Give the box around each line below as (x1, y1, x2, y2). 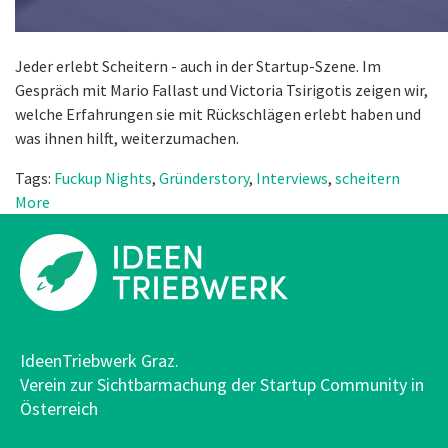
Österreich (20, 396, 98, 420)
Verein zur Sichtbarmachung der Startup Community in (20, 372, 424, 396)
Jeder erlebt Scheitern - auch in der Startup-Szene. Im (15, 55, 381, 76)
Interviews (256, 167, 328, 188)
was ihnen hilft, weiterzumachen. (15, 127, 239, 148)
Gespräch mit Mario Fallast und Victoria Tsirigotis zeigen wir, (15, 79, 428, 100)
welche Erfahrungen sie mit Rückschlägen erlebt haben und (15, 103, 421, 124)
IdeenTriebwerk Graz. (20, 348, 179, 372)
